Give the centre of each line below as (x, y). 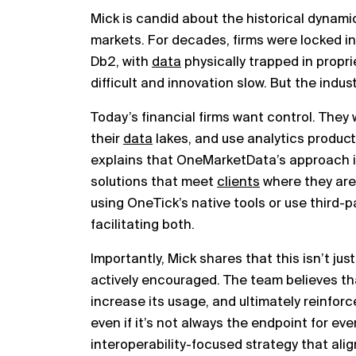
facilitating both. (143, 225)
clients (238, 182)
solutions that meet (154, 182)
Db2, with (121, 62)
